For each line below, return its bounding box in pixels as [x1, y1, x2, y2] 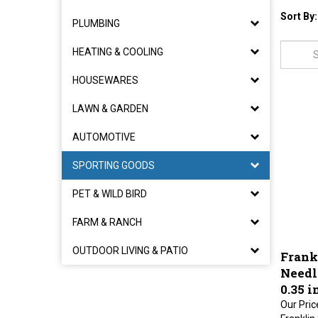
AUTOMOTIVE [72, 131, 136, 143]
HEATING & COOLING [72, 46, 163, 57]
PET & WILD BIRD [72, 188, 147, 199]
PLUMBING [72, 18, 120, 29]
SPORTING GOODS [72, 160, 155, 171]
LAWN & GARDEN [72, 103, 148, 114]
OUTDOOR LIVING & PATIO [72, 245, 188, 256]
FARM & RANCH [72, 216, 142, 228]
